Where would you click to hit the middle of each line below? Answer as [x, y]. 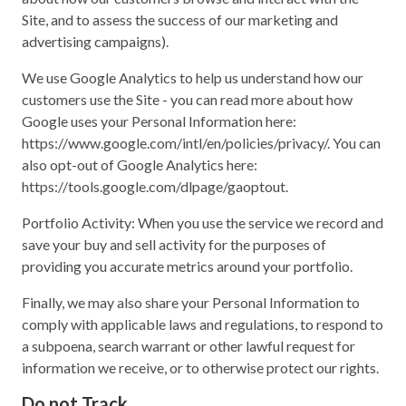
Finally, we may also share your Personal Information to [191, 302]
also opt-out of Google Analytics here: [140, 164]
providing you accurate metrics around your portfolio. [187, 266]
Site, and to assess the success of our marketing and [180, 19]
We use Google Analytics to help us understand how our [193, 77]
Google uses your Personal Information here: [159, 121]
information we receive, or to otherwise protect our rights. [200, 367]
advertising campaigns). [95, 41]
